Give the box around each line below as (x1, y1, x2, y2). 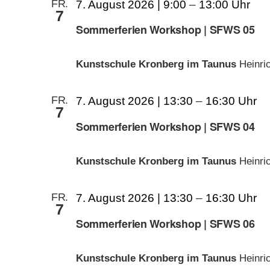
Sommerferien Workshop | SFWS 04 (76, 119, 255, 135)
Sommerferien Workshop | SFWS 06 (76, 215, 255, 231)
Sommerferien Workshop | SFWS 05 (76, 22, 255, 38)
